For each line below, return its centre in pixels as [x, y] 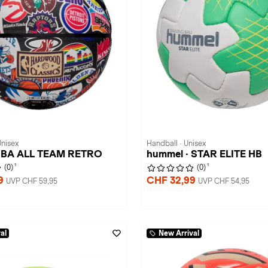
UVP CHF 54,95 [224, 181]
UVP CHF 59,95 [32, 181]
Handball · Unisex [176, 144]
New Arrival [179, 233]
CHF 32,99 [172, 180]
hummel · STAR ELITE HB [204, 154]
